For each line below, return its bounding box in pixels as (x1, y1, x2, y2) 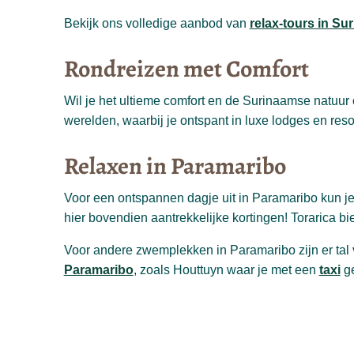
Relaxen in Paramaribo (63, 150, 286, 183)
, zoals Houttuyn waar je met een (133, 263, 319, 277)
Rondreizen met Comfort (63, 53, 309, 85)
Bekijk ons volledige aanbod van (63, 17, 250, 31)
